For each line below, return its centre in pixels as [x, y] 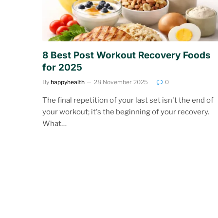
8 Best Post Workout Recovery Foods [127, 55]
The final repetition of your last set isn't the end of [128, 100]
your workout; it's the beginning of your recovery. [126, 112]
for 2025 [62, 67]
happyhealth [68, 82]
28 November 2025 [121, 82]
